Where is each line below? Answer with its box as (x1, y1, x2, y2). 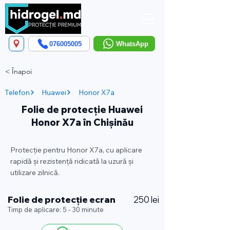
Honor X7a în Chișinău (31, 117, 133, 128)
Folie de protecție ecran (8, 194, 116, 205)
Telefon (5, 88, 30, 97)
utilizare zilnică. (10, 168, 60, 177)
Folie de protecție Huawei (22, 104, 143, 116)
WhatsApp (116, 40, 148, 48)
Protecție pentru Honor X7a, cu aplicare (10, 145, 142, 155)
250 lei (133, 194, 159, 205)
